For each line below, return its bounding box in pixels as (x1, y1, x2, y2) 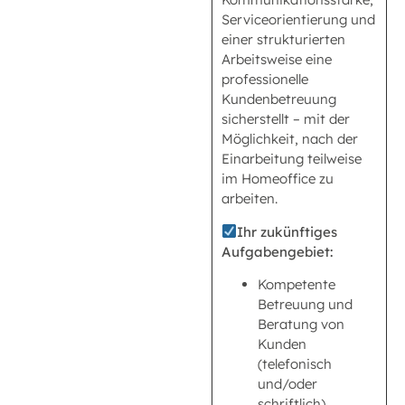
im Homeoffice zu (221, 170, 334, 188)
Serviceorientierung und (221, 11, 375, 29)
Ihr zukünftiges (237, 222, 338, 240)
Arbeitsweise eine (221, 51, 332, 69)
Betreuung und (258, 296, 353, 314)
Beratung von (258, 316, 344, 334)
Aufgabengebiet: (221, 242, 333, 260)
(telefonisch (258, 355, 332, 373)
